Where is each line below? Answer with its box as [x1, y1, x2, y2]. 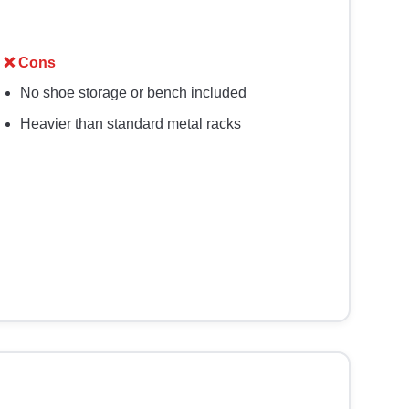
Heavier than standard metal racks [20, 116, 241, 132]
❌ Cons [4, 55, 56, 71]
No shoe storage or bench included [20, 85, 246, 101]
